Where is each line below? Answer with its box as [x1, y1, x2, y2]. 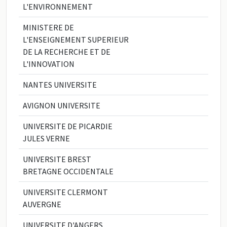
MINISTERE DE [23, 22, 74, 32]
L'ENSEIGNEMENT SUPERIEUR [23, 34, 129, 45]
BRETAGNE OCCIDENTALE [23, 166, 113, 176]
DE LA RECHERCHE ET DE [23, 47, 110, 57]
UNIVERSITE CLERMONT [23, 187, 108, 197]
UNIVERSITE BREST [23, 154, 91, 164]
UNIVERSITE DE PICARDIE [23, 121, 112, 131]
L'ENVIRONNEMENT [23, 2, 93, 12]
